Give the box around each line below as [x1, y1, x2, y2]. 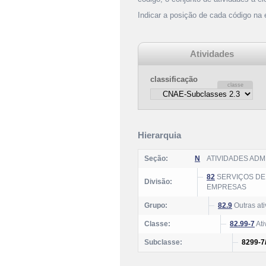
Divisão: [144, 178, 172, 186]
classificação [150, 75, 198, 84]
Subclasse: [144, 238, 182, 246]
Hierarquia [138, 130, 181, 140]
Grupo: [144, 201, 167, 210]
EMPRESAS [207, 183, 246, 191]
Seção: [144, 154, 168, 163]
